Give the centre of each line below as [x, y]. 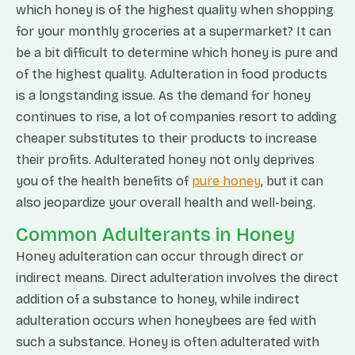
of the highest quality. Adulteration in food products [172, 74]
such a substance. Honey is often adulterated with [168, 342]
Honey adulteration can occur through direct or [160, 256]
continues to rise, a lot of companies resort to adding [176, 117]
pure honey [226, 181]
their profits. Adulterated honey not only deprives [165, 160]
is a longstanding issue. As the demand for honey [163, 95]
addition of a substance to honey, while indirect [158, 299]
